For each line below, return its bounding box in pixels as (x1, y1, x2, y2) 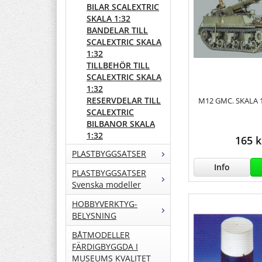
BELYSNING (72, 210, 116, 222)
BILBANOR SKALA (87, 118, 155, 130)
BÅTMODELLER (72, 229, 130, 241)
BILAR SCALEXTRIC (87, 1, 159, 13)
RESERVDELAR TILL (87, 95, 161, 106)
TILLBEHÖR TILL (87, 60, 150, 71)
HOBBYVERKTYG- (72, 198, 137, 210)
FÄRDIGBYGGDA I (72, 241, 138, 253)
